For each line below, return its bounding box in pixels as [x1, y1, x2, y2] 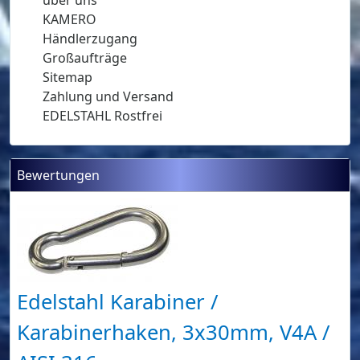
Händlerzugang [43, 29, 137, 47]
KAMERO [43, 10, 96, 28]
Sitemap [43, 67, 92, 86]
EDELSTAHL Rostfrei [43, 106, 162, 125]
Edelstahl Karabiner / [17, 287, 219, 316]
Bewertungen [17, 166, 100, 184]
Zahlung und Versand [43, 87, 174, 105]
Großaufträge [43, 48, 127, 67]
